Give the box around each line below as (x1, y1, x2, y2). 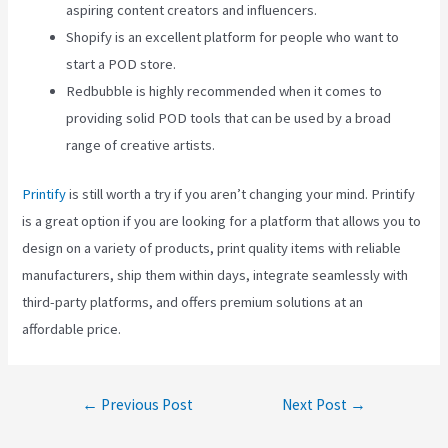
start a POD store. (66, 54, 177, 73)
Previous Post (97, 395, 193, 415)
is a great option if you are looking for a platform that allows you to (22, 211, 422, 230)
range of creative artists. (66, 135, 216, 154)
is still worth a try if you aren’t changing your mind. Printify (66, 184, 416, 203)
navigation (55, 416, 118, 435)
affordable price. (22, 319, 122, 338)
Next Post (282, 395, 351, 415)
